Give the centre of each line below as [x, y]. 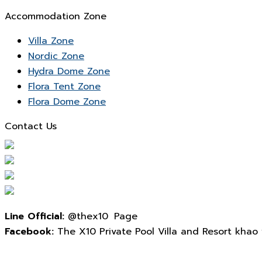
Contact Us [31, 126]
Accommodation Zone [56, 16]
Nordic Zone [56, 56]
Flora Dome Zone [67, 102]
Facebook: [29, 232]
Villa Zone [51, 41]
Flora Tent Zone [64, 87]
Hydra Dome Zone [69, 71]
